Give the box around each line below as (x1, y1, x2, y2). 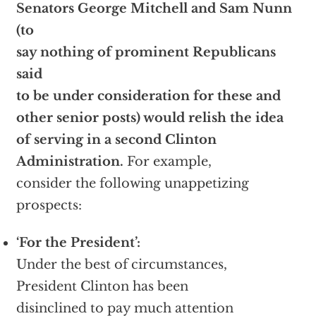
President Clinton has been (16, 279, 188, 295)
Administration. (16, 154, 123, 170)
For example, (123, 154, 212, 170)
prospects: (16, 197, 82, 214)
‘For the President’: (16, 235, 140, 251)
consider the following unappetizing (16, 176, 249, 192)
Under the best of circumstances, (16, 257, 227, 273)
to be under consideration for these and (16, 88, 281, 104)
